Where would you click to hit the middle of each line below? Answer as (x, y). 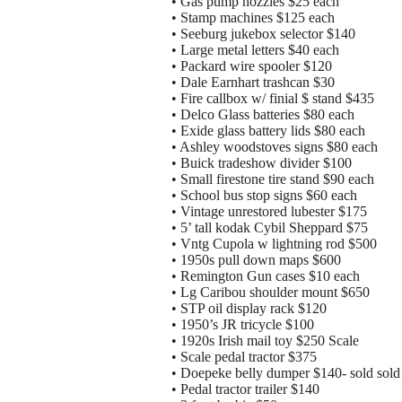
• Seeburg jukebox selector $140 (263, 34)
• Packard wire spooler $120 (252, 66)
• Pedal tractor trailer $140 (245, 389)
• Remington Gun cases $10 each (266, 276)
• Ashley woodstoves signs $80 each (275, 147)
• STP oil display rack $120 (249, 309)
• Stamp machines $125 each (253, 18)
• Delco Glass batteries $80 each (263, 115)
